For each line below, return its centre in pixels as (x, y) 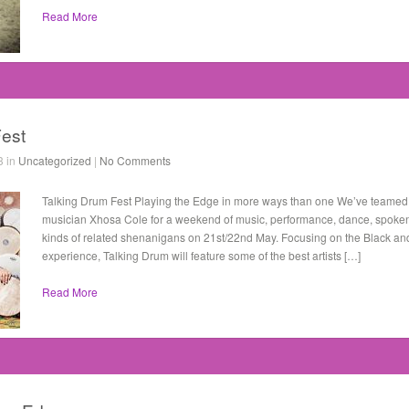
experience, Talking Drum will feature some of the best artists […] (201, 255)
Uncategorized (55, 160)
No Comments (135, 160)
